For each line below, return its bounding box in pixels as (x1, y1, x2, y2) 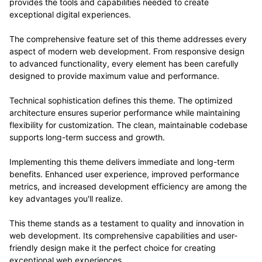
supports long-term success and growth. (9, 132, 165, 142)
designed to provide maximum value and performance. (9, 70, 219, 81)
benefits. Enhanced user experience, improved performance (9, 168, 239, 179)
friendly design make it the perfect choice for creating (9, 242, 216, 253)
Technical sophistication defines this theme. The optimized (9, 95, 233, 105)
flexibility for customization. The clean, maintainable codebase (9, 119, 247, 130)
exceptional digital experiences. (9, 9, 131, 19)
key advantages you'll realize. (9, 193, 123, 204)
